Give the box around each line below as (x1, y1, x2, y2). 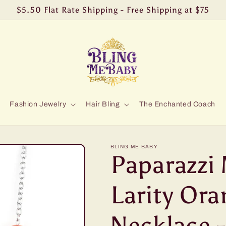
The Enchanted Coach (139, 100, 215, 108)
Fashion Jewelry (10, 100, 67, 108)
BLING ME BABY (110, 144, 158, 149)
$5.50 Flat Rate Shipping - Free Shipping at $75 (17, 5, 209, 15)
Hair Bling (86, 100, 120, 108)
